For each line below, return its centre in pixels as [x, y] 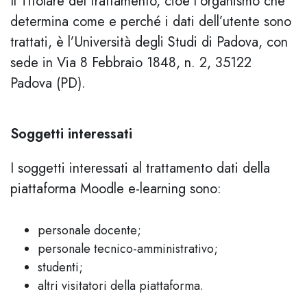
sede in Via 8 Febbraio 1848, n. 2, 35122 [131, 63]
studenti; [60, 267]
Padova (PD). [48, 83]
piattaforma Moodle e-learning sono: [116, 189]
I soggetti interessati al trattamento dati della [140, 168]
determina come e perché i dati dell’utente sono [151, 22]
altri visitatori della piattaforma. [121, 286]
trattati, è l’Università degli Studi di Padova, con [149, 42]
